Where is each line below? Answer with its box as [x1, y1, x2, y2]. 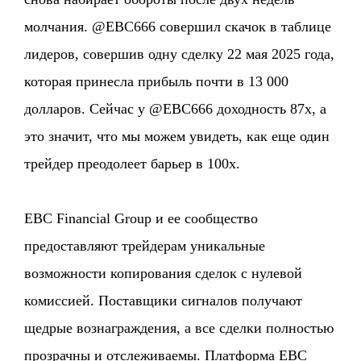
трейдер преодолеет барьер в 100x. [24, 155, 241, 172]
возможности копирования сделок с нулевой [24, 264, 303, 281]
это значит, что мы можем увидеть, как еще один [24, 127, 330, 144]
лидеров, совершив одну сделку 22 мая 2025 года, [24, 45, 335, 62]
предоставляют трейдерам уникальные [24, 237, 266, 254]
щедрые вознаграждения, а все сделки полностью [24, 319, 334, 336]
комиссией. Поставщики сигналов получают [24, 292, 303, 309]
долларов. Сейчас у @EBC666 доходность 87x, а [24, 100, 327, 117]
